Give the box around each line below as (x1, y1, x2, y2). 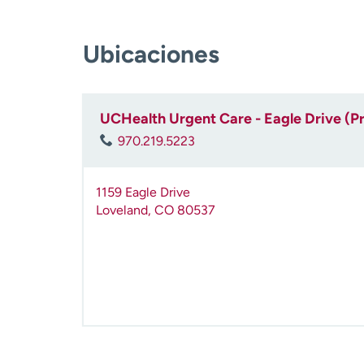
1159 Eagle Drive (96, 184, 190, 201)
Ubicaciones (83, 39, 219, 69)
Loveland (96, 202, 148, 219)
